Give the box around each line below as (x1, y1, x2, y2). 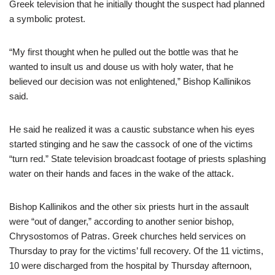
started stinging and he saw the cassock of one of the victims (9, 139, 253, 149)
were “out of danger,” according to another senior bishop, (9, 216, 234, 227)
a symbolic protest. (9, 14, 85, 24)
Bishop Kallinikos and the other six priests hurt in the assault (9, 201, 249, 212)
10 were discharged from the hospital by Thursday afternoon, (9, 260, 252, 271)
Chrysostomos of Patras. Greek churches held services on (9, 231, 246, 241)
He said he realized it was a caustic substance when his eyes (9, 124, 255, 134)
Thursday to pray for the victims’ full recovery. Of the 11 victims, (9, 246, 263, 256)
